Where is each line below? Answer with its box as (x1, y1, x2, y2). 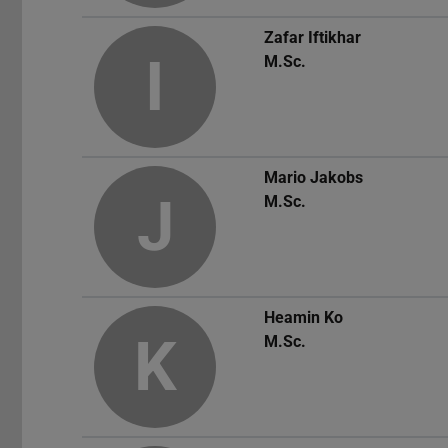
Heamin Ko (264, 308, 343, 328)
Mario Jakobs (264, 168, 363, 188)
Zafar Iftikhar (264, 28, 361, 48)
